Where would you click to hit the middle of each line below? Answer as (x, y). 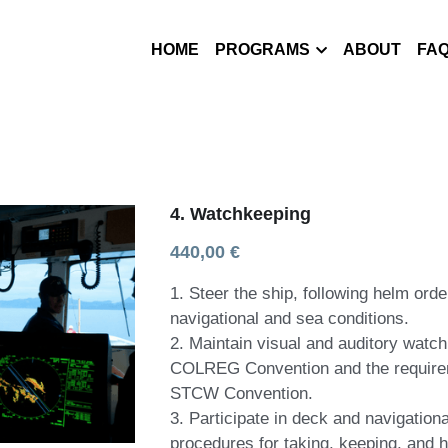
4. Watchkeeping (241, 213)
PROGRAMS (262, 49)
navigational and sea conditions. (290, 318)
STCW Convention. (242, 393)
